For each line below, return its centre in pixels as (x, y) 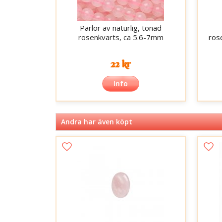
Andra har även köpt (97, 122)
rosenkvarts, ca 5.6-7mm (121, 37)
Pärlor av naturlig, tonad (121, 28)
